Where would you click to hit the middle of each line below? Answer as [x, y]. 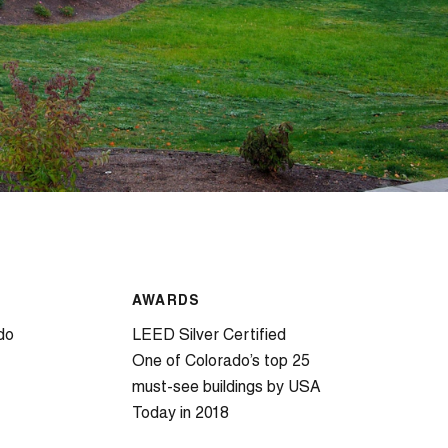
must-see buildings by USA [226, 388]
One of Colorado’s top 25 [220, 362]
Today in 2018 [180, 414]
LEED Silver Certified [208, 336]
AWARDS [166, 301]
